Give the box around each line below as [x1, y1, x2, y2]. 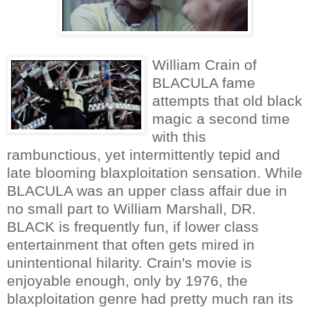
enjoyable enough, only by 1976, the [7, 272, 248, 289]
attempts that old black [152, 92, 302, 109]
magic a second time [152, 110, 290, 127]
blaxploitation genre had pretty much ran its [7, 290, 293, 307]
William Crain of [152, 56, 257, 73]
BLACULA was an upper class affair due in [7, 182, 287, 199]
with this [152, 128, 206, 145]
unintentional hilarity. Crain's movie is [7, 254, 252, 271]
